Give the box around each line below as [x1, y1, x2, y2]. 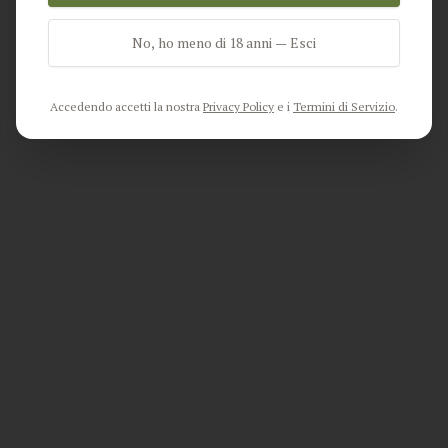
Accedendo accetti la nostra [50, 99, 200, 114]
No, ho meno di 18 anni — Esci [132, 33, 316, 52]
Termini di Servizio [293, 99, 395, 114]
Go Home [206, 62, 266, 81]
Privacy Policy [203, 99, 274, 114]
